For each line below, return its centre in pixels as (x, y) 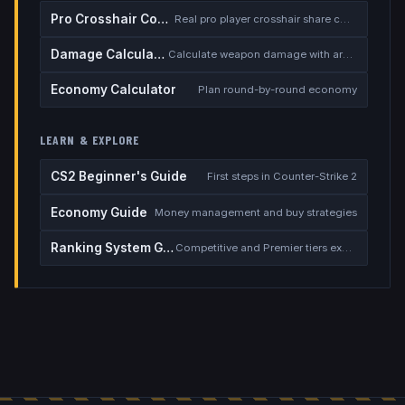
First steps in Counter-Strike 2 (282, 177)
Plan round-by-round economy (277, 90)
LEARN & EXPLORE (90, 140)
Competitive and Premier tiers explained (346, 248)
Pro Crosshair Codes (163, 19)
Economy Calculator (114, 90)
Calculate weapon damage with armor (347, 54)
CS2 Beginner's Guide (119, 177)
